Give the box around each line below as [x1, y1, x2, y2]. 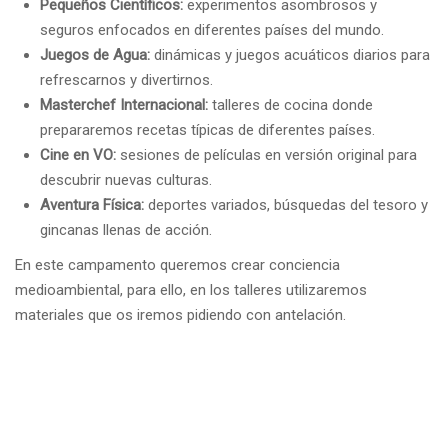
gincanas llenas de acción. [40, 221, 212, 240]
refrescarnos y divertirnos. [40, 71, 213, 90]
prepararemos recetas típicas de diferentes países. [40, 121, 375, 140]
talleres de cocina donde [208, 96, 373, 115]
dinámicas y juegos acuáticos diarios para [150, 46, 430, 65]
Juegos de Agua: [40, 46, 150, 65]
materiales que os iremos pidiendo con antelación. [15, 306, 346, 325]
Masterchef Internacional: [40, 96, 208, 115]
